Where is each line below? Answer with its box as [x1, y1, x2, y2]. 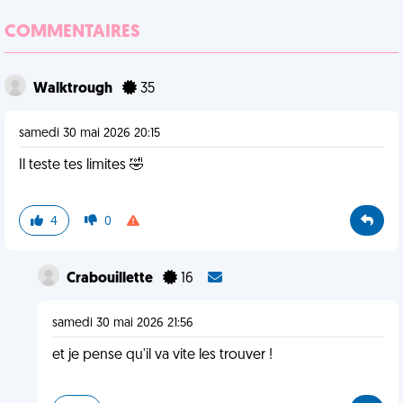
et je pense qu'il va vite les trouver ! [51, 348, 273, 363]
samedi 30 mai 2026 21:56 [51, 317, 193, 330]
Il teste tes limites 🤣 [19, 158, 144, 173]
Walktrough [33, 82, 115, 96]
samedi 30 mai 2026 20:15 [19, 127, 160, 140]
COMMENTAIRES [4, 23, 140, 41]
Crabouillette [66, 272, 156, 286]
